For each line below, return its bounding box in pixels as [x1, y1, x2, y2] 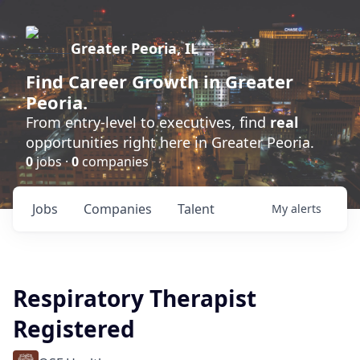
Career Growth [68, 69, 198, 93]
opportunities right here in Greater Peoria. [26, 133, 314, 152]
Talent [178, 200, 215, 218]
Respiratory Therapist [13, 283, 256, 313]
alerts [291, 201, 321, 216]
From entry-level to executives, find [26, 112, 270, 132]
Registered [13, 313, 135, 344]
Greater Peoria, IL [71, 39, 198, 58]
